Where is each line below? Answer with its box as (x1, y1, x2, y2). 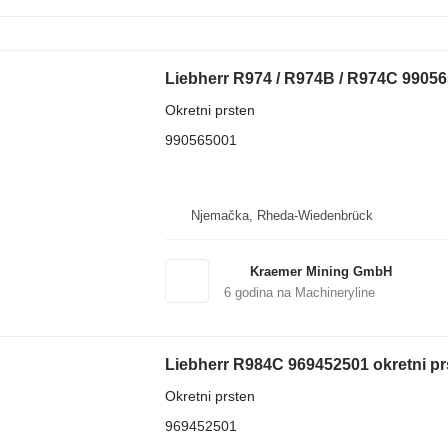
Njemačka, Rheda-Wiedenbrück (190, 207, 373, 223)
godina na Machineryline (230, 284, 375, 300)
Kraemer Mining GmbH (249, 263, 392, 279)
